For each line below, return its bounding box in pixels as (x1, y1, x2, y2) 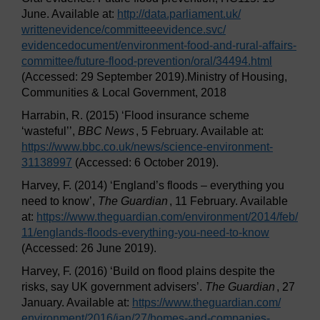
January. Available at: (21, 296, 132, 309)
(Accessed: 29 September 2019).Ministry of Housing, (21, 71, 287, 84)
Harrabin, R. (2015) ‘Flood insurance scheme (21, 109, 249, 122)
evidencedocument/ (21, 39, 121, 52)
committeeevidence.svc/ (104, 24, 226, 36)
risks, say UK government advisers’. (21, 281, 205, 294)
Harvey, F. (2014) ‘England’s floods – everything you (21, 179, 284, 192)
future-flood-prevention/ (76, 55, 194, 68)
